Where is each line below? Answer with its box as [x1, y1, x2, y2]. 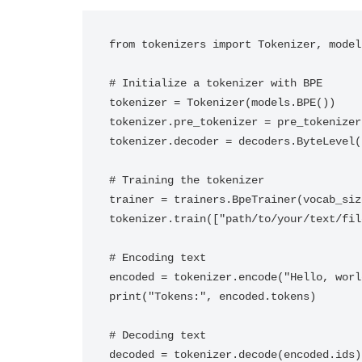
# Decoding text [109, 329, 206, 342]
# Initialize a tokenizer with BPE [109, 77, 322, 90]
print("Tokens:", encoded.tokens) [109, 290, 316, 303]
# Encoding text [109, 251, 206, 264]
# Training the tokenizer [109, 174, 264, 187]
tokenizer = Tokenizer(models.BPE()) [109, 96, 335, 109]
